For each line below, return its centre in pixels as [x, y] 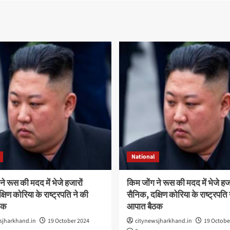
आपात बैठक [145, 207]
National [143, 157]
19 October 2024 [68, 221]
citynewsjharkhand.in [163, 221]
